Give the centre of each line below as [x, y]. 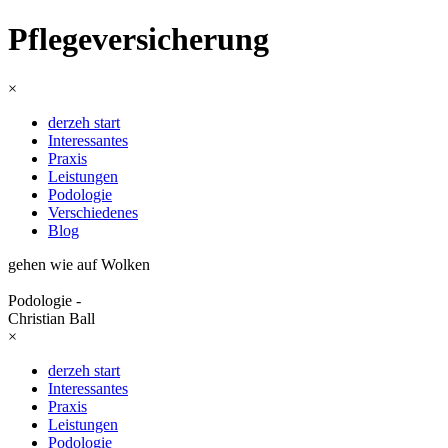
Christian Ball [51, 318]
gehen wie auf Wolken [79, 264]
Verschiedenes [93, 212]
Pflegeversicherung [138, 39]
